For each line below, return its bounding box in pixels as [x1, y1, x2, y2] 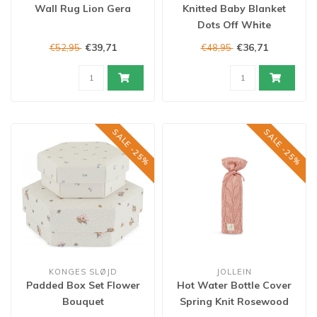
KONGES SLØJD [48, 267, 117, 277]
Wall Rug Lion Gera [35, 2, 131, 15]
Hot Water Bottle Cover [177, 279, 292, 292]
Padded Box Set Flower [25, 279, 140, 292]
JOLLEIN [217, 267, 252, 277]
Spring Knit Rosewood [180, 295, 289, 308]
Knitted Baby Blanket [183, 2, 286, 15]
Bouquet [62, 295, 104, 308]
